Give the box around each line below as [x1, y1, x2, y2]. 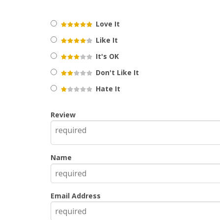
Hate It [94, 83, 120, 93]
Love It [94, 19, 120, 28]
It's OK [94, 51, 119, 61]
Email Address [51, 191, 101, 200]
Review [51, 110, 76, 119]
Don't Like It [94, 67, 139, 77]
